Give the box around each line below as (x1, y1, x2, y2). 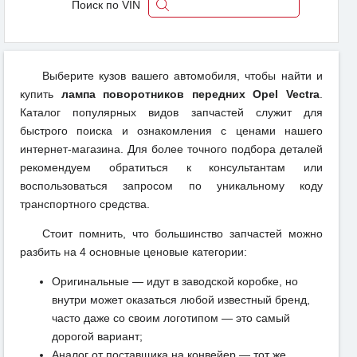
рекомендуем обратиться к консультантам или (20, 161, 323, 175)
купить (20, 88, 61, 101)
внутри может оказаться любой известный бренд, (52, 293, 310, 307)
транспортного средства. (20, 198, 150, 211)
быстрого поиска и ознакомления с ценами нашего (20, 124, 323, 138)
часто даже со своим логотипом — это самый (52, 312, 290, 325)
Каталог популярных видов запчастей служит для (20, 106, 323, 120)
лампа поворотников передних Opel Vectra (61, 88, 320, 101)
